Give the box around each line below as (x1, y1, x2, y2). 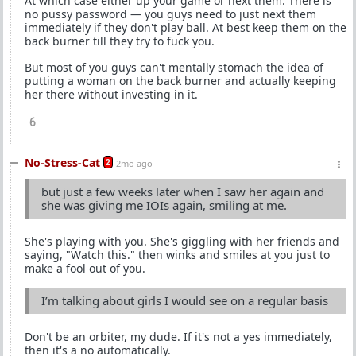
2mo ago (116, 157, 153, 169)
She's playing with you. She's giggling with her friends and (25, 234, 339, 249)
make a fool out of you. (25, 261, 145, 276)
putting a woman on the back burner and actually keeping (25, 73, 336, 88)
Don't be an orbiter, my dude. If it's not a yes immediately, (25, 329, 332, 344)
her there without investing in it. (25, 87, 198, 102)
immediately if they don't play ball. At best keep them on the (25, 20, 346, 35)
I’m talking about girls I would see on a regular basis (41, 292, 328, 308)
